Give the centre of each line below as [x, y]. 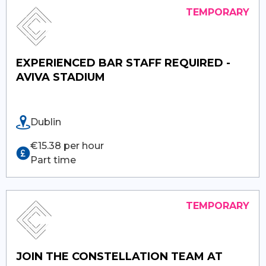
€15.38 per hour [67, 145]
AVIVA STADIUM [61, 77]
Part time [53, 160]
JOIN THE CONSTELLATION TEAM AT [120, 256]
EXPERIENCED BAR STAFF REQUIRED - [123, 63]
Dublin [46, 122]
